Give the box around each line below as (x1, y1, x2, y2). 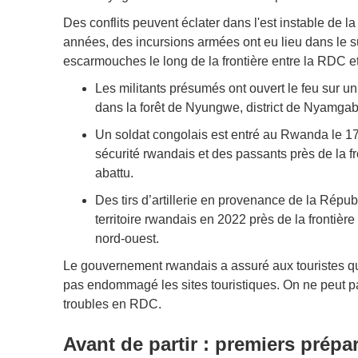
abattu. (94, 165, 133, 180)
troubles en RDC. (62, 296, 161, 311)
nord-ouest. (94, 231, 159, 245)
